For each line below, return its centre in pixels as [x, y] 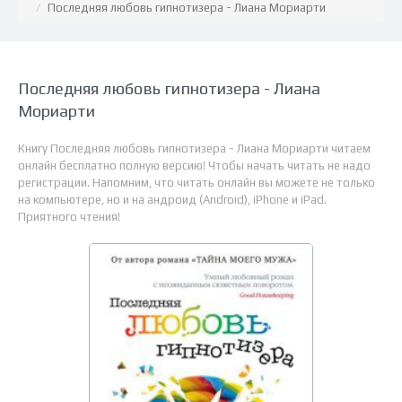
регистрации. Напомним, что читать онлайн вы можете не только [197, 183]
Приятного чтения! [69, 217]
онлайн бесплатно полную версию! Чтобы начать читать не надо [194, 166]
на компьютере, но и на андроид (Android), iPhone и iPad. [172, 200]
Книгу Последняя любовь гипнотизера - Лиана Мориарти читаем [194, 149]
